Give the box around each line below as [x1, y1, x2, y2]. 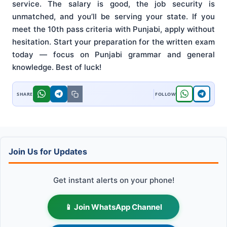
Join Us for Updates [9, 146, 87, 157]
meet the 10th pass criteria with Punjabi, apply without [12, 24, 215, 34]
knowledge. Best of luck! [12, 62, 101, 72]
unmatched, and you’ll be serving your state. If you [12, 12, 215, 22]
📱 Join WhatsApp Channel [65, 202, 162, 212]
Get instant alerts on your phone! [53, 175, 174, 185]
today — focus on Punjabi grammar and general [12, 50, 215, 60]
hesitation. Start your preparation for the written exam [12, 37, 215, 47]
